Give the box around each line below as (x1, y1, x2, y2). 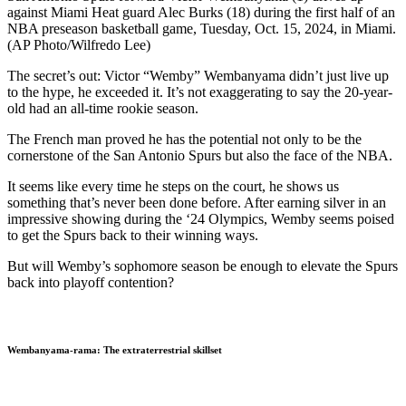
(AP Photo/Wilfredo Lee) (7, 36, 150, 53)
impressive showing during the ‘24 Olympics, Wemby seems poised (7, 210, 394, 227)
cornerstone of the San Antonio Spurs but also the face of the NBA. (7, 147, 392, 163)
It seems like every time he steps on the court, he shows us (7, 178, 339, 194)
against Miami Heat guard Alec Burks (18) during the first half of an (7, 4, 395, 20)
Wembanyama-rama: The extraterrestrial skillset (7, 343, 225, 355)
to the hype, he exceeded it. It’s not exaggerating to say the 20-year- (7, 83, 392, 100)
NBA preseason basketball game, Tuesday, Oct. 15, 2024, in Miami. (7, 20, 396, 36)
